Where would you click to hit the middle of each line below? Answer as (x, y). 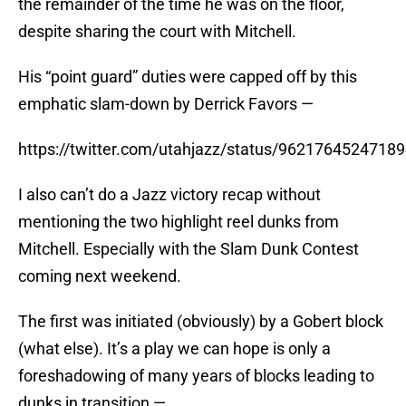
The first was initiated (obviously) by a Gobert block (201, 322)
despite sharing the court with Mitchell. (157, 32)
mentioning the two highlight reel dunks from (179, 222)
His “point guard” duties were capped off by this (188, 77)
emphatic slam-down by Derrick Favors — (166, 104)
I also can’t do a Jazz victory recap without (169, 195)
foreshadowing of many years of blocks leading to (196, 376)
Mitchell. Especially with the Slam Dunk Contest (188, 249)
